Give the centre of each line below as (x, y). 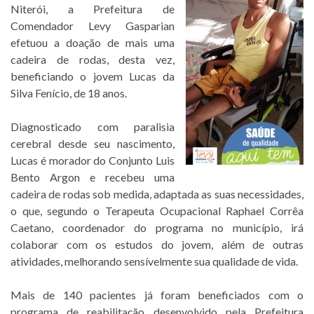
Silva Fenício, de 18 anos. (69, 93)
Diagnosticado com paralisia (93, 126)
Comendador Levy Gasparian (93, 25)
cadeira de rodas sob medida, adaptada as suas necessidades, (157, 193)
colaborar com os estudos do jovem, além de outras (157, 244)
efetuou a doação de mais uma (93, 42)
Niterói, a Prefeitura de (93, 8)
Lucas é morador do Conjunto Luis (93, 160)
